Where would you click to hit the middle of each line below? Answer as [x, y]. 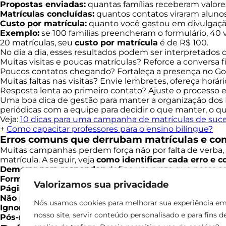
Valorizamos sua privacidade [101, 185]
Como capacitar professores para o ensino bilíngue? [110, 129]
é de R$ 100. [183, 43]
